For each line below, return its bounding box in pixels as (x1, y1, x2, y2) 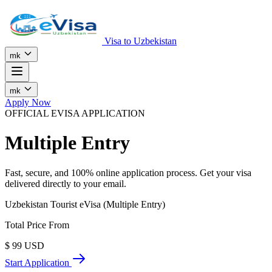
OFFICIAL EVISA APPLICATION (5, 108, 145, 118)
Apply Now (5, 97, 51, 107)
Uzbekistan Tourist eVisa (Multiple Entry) (5, 199, 168, 209)
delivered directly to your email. (5, 178, 126, 189)
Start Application (5, 257, 72, 268)
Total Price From (5, 219, 69, 230)
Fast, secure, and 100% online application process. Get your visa (5, 167, 251, 178)
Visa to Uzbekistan (104, 36, 177, 46)
